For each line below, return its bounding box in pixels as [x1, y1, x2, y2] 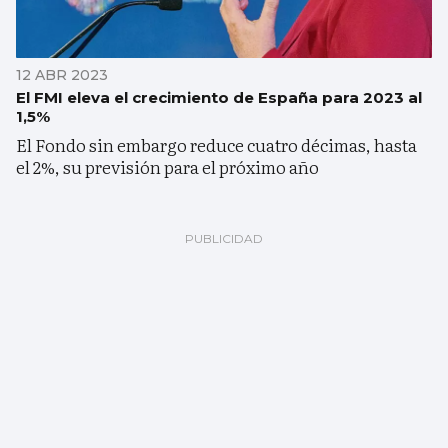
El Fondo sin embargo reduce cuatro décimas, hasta [16, 131, 417, 157]
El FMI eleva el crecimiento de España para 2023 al [16, 87, 422, 107]
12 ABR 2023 [16, 65, 108, 84]
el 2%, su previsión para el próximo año [16, 153, 319, 179]
